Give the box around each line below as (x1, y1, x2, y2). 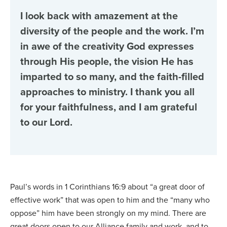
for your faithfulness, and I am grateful (20, 99, 197, 115)
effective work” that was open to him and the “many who (10, 194, 210, 206)
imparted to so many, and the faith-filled (20, 69, 204, 84)
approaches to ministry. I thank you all (20, 84, 195, 99)
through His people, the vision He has (20, 54, 194, 69)
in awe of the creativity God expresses (20, 39, 194, 54)
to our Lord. (20, 115, 72, 130)
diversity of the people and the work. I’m (20, 23, 204, 39)
